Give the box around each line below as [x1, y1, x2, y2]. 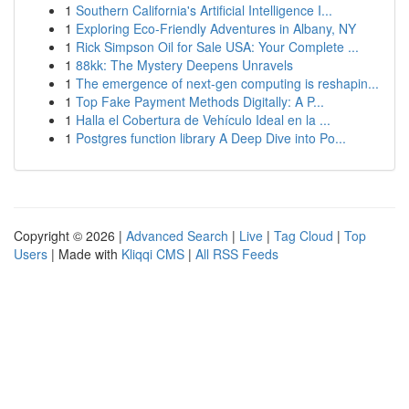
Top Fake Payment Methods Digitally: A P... [76, 92, 324, 110]
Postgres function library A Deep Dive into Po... [76, 129, 346, 147]
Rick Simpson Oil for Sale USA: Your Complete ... [76, 37, 359, 56]
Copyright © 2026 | [14, 226, 126, 245]
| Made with [47, 245, 121, 263]
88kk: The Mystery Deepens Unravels [76, 56, 293, 74]
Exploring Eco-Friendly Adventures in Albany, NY [76, 19, 356, 37]
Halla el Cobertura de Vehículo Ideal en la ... [76, 110, 330, 129]
